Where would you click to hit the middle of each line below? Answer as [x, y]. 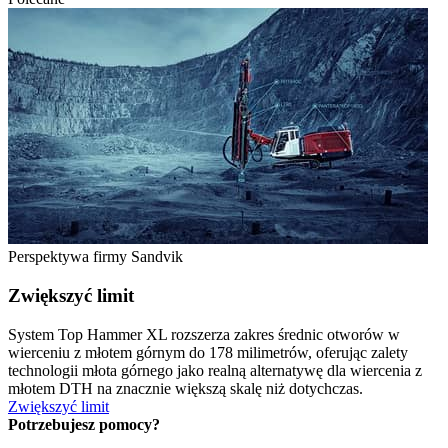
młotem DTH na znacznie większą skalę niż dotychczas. [185, 388]
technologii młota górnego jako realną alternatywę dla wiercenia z [215, 370]
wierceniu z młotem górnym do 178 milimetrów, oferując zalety [208, 352]
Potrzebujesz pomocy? [84, 424]
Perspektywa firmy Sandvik [95, 257]
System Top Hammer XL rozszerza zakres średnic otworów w [204, 334]
